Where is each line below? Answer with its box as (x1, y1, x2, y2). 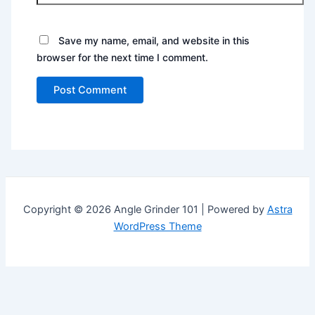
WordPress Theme (113, 220, 202, 233)
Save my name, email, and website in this (58, 34, 250, 47)
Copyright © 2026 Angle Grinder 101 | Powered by (22, 203, 267, 217)
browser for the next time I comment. (37, 51, 209, 64)
